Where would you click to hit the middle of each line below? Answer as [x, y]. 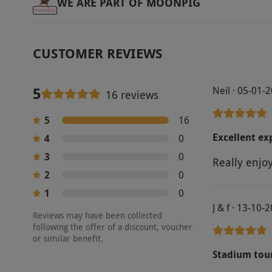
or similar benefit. [68, 239]
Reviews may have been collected [97, 216]
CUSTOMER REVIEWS [97, 53]
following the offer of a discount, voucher [112, 227]
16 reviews [132, 95]
